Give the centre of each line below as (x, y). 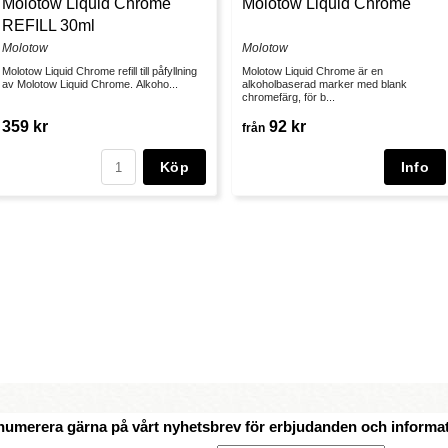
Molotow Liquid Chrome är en (312, 71)
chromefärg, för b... (288, 97)
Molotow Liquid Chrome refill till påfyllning (99, 71)
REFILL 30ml (48, 26)
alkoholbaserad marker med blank (324, 84)
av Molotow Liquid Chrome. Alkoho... (90, 84)
